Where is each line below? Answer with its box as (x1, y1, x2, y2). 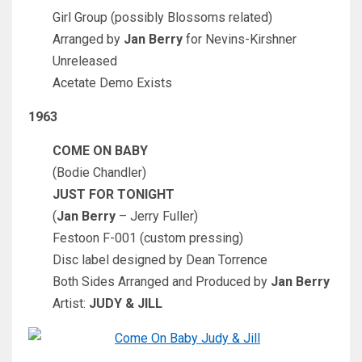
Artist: (53, 296, 89, 312)
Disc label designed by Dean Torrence (53, 252, 267, 268)
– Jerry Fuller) (116, 208, 198, 225)
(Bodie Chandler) (53, 165, 146, 181)
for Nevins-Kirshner (183, 32, 297, 48)
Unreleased (53, 53, 117, 69)
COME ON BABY (53, 143, 148, 159)
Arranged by (53, 32, 124, 48)
